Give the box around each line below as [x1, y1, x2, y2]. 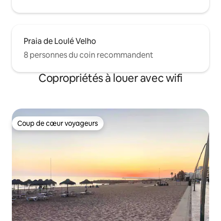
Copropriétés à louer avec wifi [38, 71, 183, 85]
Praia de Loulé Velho [24, 36, 96, 46]
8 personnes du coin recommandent [24, 49, 153, 60]
